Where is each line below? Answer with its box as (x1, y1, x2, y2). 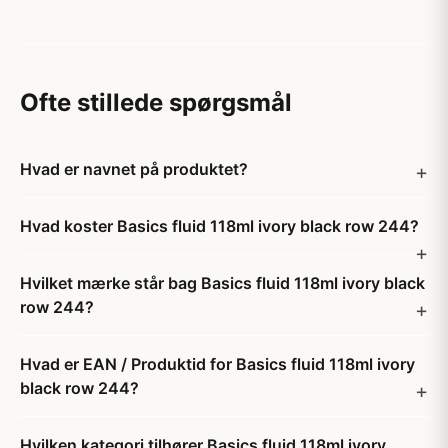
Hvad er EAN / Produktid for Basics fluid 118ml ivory (20, 354, 415, 374)
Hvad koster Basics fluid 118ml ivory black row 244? (20, 216, 419, 236)
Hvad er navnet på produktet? (20, 159, 248, 179)
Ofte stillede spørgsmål (20, 88, 292, 117)
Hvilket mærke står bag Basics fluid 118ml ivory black (20, 273, 425, 293)
